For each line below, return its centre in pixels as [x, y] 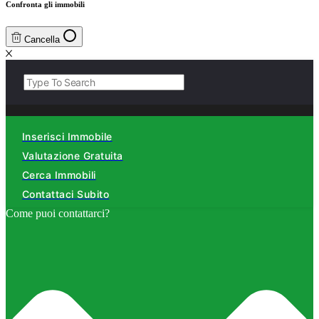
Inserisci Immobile [67, 136]
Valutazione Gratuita [73, 155]
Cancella [42, 39]
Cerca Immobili [59, 174]
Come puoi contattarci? [58, 213]
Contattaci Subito [66, 194]
